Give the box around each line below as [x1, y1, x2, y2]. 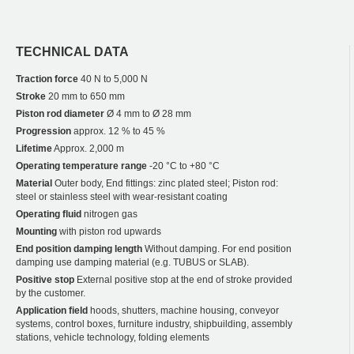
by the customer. [16, 287, 85, 299]
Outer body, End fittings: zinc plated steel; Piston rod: [52, 177, 278, 189]
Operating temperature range [16, 160, 147, 171]
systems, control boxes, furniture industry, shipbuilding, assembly [16, 318, 292, 330]
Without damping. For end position [142, 243, 292, 254]
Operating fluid [16, 208, 81, 220]
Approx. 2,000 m [52, 142, 124, 154]
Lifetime [16, 142, 52, 154]
